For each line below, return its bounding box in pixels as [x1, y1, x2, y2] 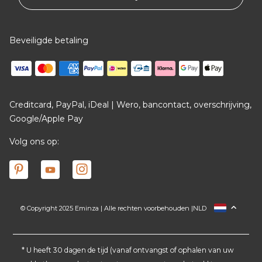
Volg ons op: [9, 136, 59, 147]
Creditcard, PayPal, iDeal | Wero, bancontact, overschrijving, [9, 99, 251, 110]
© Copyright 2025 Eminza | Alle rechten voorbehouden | [20, 204, 193, 213]
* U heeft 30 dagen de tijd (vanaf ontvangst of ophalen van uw [22, 245, 234, 254]
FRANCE [167, 205, 196, 214]
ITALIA [167, 241, 189, 250]
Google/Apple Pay [9, 113, 83, 124]
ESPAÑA [167, 223, 196, 232]
